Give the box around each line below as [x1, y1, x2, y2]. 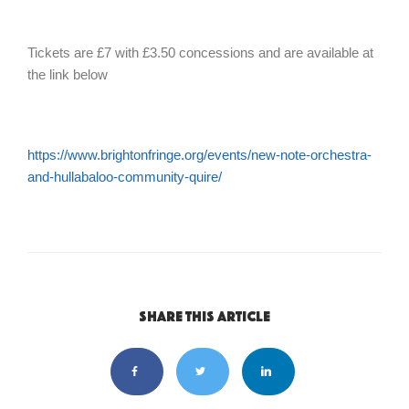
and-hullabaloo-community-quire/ [27, 169, 229, 184]
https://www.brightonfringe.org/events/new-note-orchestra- [27, 147, 372, 163]
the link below [27, 67, 111, 82]
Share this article [139, 308, 270, 325]
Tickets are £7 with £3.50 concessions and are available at [27, 45, 373, 60]
